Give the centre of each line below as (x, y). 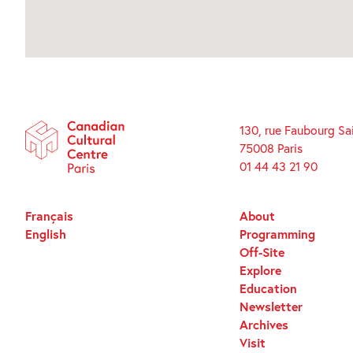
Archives (264, 324)
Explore (260, 269)
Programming (277, 233)
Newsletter (271, 306)
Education (268, 288)
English (46, 233)
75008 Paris (271, 147)
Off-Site (262, 251)
